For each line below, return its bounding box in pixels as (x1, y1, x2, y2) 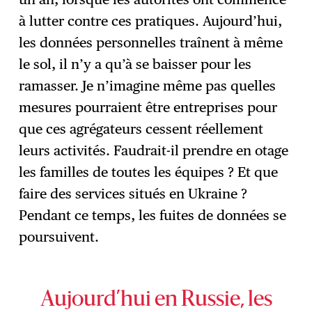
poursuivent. (19, 228, 100, 245)
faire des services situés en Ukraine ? (19, 185, 248, 202)
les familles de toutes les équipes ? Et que (19, 163, 279, 180)
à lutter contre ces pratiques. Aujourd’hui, (19, 12, 283, 29)
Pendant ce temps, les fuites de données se (19, 206, 287, 224)
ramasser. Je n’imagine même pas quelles (19, 77, 276, 94)
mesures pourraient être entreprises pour (19, 98, 278, 116)
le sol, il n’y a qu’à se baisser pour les (19, 55, 252, 72)
